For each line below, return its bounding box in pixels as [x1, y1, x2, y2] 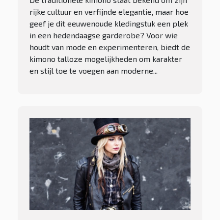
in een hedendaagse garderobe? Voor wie [29, 30, 178, 40]
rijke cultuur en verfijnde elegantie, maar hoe [29, 7, 189, 17]
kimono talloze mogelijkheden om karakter [29, 54, 182, 64]
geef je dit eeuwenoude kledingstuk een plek [29, 19, 188, 28]
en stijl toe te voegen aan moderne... [29, 66, 158, 76]
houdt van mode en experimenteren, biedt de [29, 42, 190, 52]
